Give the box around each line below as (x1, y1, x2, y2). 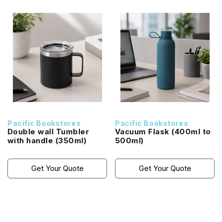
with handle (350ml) (55, 136, 87, 145)
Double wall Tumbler (7, 127, 90, 136)
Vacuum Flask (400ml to (115, 127, 211, 136)
